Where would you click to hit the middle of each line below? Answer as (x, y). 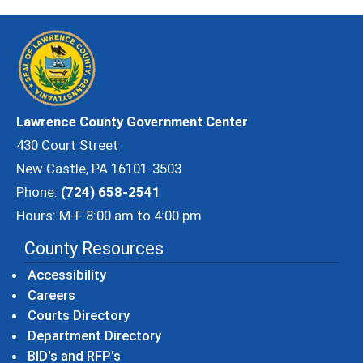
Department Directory (94, 335)
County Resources (94, 248)
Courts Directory (79, 315)
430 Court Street (67, 145)
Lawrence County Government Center (132, 122)
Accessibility (67, 275)
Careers (51, 295)
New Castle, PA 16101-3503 (99, 169)
